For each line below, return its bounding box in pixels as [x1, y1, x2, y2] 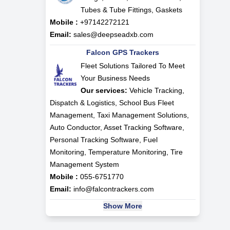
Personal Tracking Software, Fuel [49, 135, 158, 144]
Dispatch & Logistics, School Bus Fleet [49, 98, 174, 107]
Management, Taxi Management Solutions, [49, 110, 189, 119]
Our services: [80, 86, 127, 94]
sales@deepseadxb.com [73, 30, 154, 39]
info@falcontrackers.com [73, 184, 154, 193]
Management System [49, 160, 119, 168]
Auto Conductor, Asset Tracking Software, [49, 123, 184, 131]
